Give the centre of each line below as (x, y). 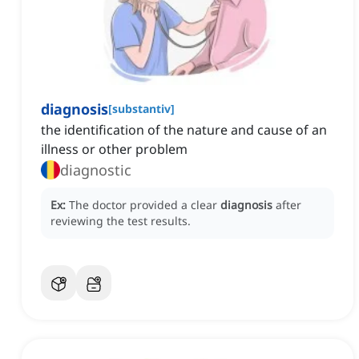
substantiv (141, 109)
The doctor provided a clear (145, 205)
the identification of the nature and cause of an (184, 130)
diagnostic (96, 170)
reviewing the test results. (121, 221)
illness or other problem (114, 149)
